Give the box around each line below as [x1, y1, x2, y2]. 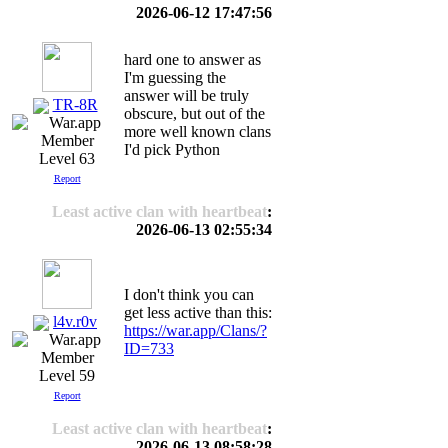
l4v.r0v [53, 313, 97, 330]
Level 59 [39, 367, 95, 385]
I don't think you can [124, 286, 254, 303]
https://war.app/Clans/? [124, 322, 267, 339]
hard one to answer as [124, 51, 261, 68]
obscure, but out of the [124, 105, 265, 122]
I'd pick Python [124, 141, 220, 158]
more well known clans [124, 123, 271, 140]
